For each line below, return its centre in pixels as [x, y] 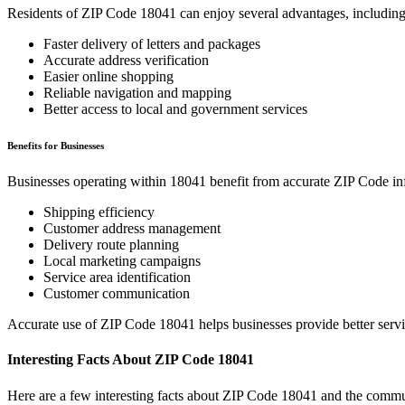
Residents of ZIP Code [74, 14]
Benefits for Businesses [56, 146]
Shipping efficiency [99, 212]
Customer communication [117, 294]
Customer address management [132, 229]
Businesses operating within [89, 182]
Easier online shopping [108, 77]
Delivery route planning [111, 245]
